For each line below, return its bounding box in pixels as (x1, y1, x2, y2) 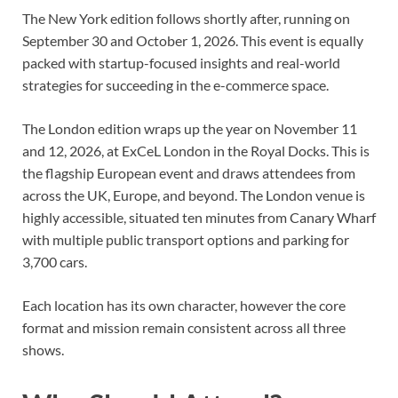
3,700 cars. (22, 253, 87, 271)
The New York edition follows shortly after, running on (22, 10, 350, 28)
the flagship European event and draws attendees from (22, 164, 355, 182)
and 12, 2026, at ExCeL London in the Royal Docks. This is (22, 142, 370, 160)
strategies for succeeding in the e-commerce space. (22, 76, 329, 94)
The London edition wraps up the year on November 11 (22, 120, 357, 138)
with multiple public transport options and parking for (22, 231, 349, 249)
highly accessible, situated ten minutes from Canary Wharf (22, 209, 376, 227)
